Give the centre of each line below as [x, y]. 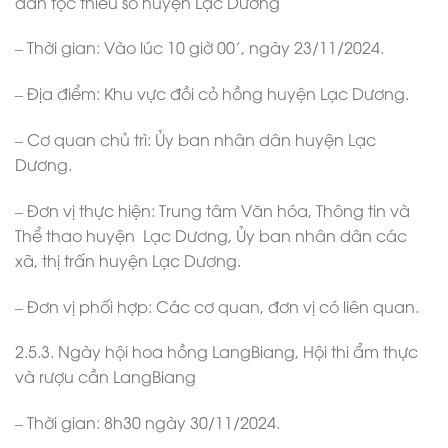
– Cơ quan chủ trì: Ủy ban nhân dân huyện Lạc [195, 138]
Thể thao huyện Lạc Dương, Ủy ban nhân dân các [211, 234]
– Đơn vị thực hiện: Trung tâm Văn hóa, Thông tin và [212, 209]
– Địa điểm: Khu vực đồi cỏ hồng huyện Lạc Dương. [212, 93]
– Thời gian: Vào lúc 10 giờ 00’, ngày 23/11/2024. [199, 47]
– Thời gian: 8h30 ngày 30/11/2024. [147, 422]
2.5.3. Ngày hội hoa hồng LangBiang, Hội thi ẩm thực [216, 351]
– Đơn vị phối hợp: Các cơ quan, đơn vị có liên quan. [217, 305]
